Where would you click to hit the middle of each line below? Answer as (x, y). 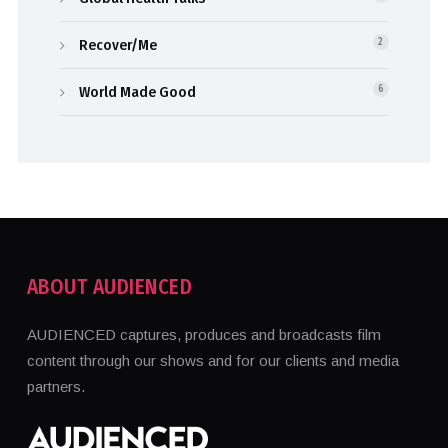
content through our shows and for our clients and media (212, 361)
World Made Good (138, 92)
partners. (55, 387)
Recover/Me (118, 45)
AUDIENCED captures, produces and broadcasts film (203, 335)
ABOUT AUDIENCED (109, 287)
